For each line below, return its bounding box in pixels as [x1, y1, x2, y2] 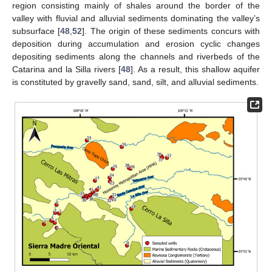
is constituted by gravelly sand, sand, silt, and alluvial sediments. [12, 76, 259, 87]
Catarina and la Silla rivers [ [12, 64, 121, 74]
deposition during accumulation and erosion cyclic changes [12, 38, 260, 49]
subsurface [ [12, 25, 61, 36]
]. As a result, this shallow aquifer [131, 64, 260, 74]
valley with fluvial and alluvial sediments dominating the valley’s [12, 13, 260, 23]
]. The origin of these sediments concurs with [82, 25, 260, 36]
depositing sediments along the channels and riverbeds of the [12, 51, 260, 61]
